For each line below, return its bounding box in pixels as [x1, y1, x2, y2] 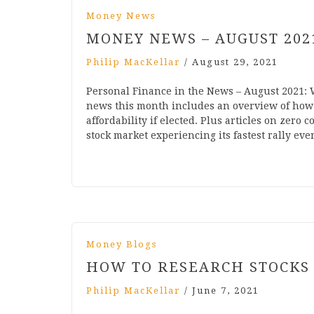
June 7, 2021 [192, 285, 259, 296]
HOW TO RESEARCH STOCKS [86, 259, 310, 276]
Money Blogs [86, 239, 157, 250]
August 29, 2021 [192, 57, 278, 68]
